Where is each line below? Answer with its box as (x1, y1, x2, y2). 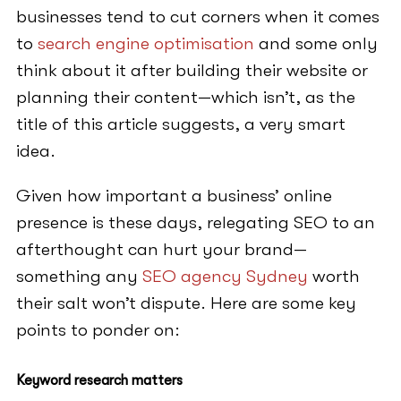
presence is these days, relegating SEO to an (15, 212, 375, 234)
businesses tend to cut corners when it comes (15, 6, 380, 28)
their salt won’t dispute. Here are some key (15, 293, 356, 314)
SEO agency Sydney (141, 266, 308, 287)
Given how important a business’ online (15, 185, 332, 207)
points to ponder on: (15, 320, 180, 341)
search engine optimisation (37, 33, 254, 55)
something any (15, 266, 142, 287)
